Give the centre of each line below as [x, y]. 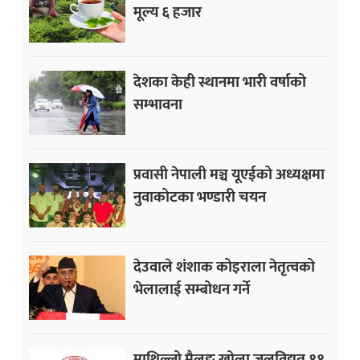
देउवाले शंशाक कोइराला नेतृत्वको [225, 266]
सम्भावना [158, 104]
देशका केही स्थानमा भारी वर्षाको [220, 82]
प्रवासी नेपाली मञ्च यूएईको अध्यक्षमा [229, 174]
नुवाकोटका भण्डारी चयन [200, 196]
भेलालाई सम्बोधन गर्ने [192, 289]
